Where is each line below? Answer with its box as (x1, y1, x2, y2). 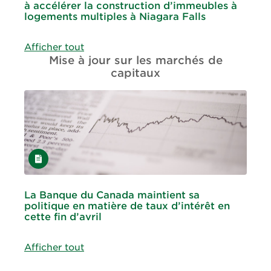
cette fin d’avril (24, 211, 102, 223)
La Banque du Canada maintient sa (24, 189, 200, 201)
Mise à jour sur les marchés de (48, 54, 223, 67)
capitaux (111, 67, 160, 80)
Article (28, 150, 58, 162)
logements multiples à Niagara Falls (24, 11, 206, 23)
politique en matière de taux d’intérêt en (24, 200, 230, 212)
